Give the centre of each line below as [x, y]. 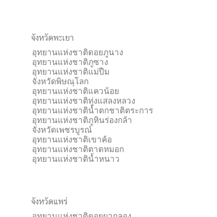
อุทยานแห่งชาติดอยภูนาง [77, 52]
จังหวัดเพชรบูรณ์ [62, 130]
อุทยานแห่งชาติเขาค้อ [72, 139]
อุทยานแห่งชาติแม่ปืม [71, 72]
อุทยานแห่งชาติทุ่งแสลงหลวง [84, 101]
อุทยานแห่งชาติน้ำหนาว [76, 159]
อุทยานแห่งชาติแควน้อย [76, 91]
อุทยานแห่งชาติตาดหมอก [78, 149]
